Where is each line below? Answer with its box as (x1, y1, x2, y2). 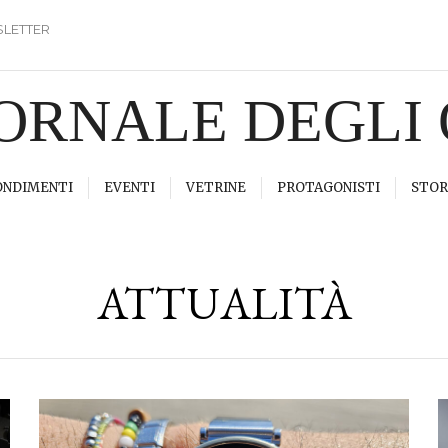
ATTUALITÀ (96, 274, 352, 332)
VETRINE (186, 179, 246, 196)
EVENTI (104, 179, 155, 196)
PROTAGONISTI (277, 179, 380, 196)
